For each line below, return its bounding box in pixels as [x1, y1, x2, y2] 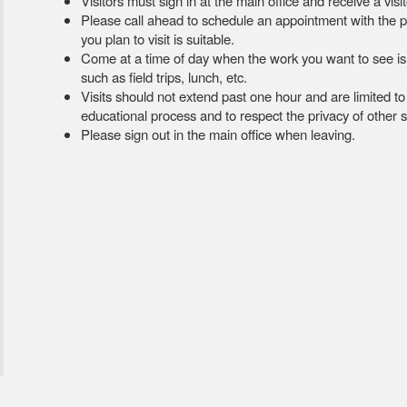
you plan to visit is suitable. [81, 29, 234, 48]
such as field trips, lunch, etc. [81, 67, 247, 86]
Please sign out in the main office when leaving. [81, 124, 355, 144]
